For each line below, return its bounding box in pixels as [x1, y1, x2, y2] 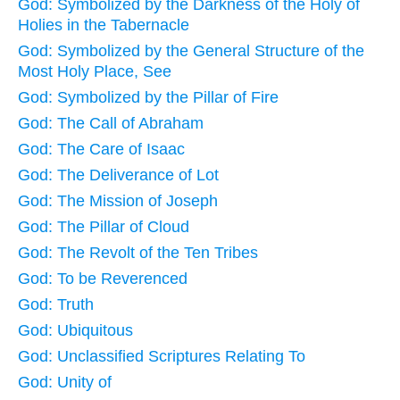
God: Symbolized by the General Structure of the [18, 41, 364, 60]
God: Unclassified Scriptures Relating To [18, 346, 305, 365]
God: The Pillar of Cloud [18, 217, 189, 236]
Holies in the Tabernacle [18, 15, 189, 34]
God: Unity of [18, 372, 112, 391]
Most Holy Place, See [18, 62, 171, 80]
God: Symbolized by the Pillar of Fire [18, 87, 279, 106]
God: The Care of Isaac [18, 139, 185, 158]
